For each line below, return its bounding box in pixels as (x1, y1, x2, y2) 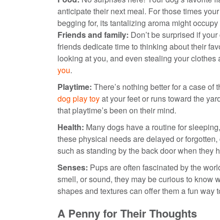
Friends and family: (57, 28, 129, 40)
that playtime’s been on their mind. (57, 104, 176, 116)
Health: (57, 121, 84, 133)
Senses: (57, 161, 88, 173)
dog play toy (57, 92, 100, 104)
